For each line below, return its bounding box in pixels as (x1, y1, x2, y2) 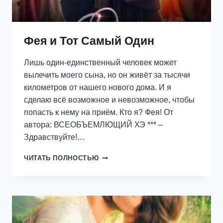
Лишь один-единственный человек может (24, 58, 177, 67)
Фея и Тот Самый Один (24, 34, 154, 48)
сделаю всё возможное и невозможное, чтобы (24, 96, 195, 105)
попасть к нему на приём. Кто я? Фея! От (24, 108, 173, 117)
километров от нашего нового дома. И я (24, 83, 171, 92)
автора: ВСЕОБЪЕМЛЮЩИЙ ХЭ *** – (24, 120, 163, 129)
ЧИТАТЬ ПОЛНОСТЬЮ (24, 154, 99, 162)
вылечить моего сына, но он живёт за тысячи (24, 71, 190, 80)
